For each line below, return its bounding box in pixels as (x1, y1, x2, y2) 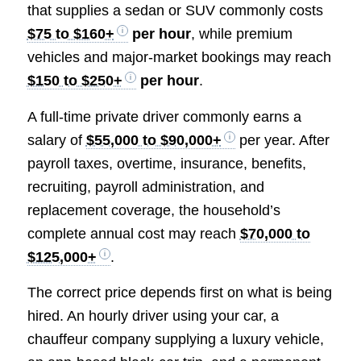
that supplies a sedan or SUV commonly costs (27, 2, 323, 19)
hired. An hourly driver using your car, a (27, 307, 279, 324)
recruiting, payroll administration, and (27, 178, 264, 195)
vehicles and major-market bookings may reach (27, 49, 331, 66)
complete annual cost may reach (27, 225, 240, 242)
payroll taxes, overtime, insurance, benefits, (27, 155, 306, 172)
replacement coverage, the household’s (27, 201, 280, 218)
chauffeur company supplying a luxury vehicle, (27, 330, 324, 347)
